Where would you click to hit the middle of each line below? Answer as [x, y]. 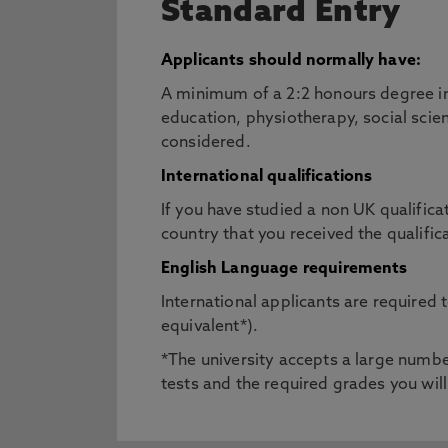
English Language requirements [284, 269]
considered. [206, 143]
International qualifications [267, 177]
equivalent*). [210, 327]
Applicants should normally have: [291, 61]
